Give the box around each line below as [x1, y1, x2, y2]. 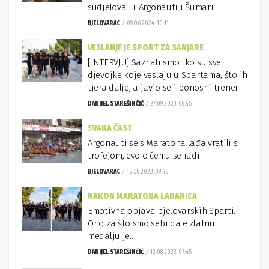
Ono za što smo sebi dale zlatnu [88, 218, 215, 229]
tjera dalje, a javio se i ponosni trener [88, 82, 238, 93]
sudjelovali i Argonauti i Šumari [88, 2, 214, 13]
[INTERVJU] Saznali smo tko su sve [88, 57, 222, 68]
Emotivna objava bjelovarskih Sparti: [88, 205, 236, 216]
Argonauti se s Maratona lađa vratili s [88, 138, 238, 148]
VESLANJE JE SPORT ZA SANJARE [88, 43, 204, 53]
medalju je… [88, 231, 135, 241]
